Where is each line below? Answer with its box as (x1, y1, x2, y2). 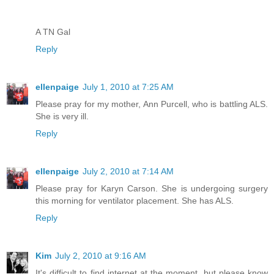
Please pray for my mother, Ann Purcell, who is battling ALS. (35, 98, 268, 109)
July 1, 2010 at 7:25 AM (83, 81, 174, 92)
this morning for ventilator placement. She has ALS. (35, 195, 234, 206)
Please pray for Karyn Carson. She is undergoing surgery (35, 183, 268, 193)
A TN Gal (35, 26, 70, 37)
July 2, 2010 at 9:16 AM (55, 250, 146, 261)
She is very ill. (35, 111, 89, 121)
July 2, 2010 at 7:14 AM (83, 166, 174, 176)
